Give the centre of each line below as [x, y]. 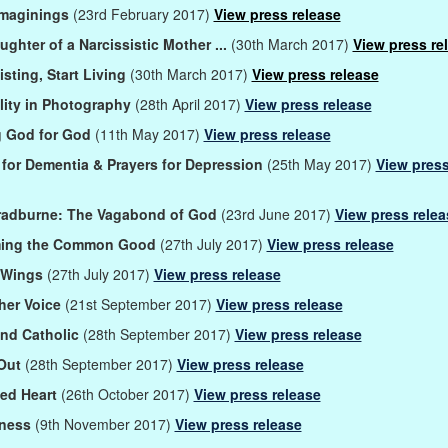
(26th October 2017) [127, 393]
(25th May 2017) [321, 163]
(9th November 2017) [104, 423]
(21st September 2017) [140, 303]
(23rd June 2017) [277, 213]
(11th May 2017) [149, 133]
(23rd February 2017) [143, 13]
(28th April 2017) [189, 103]
